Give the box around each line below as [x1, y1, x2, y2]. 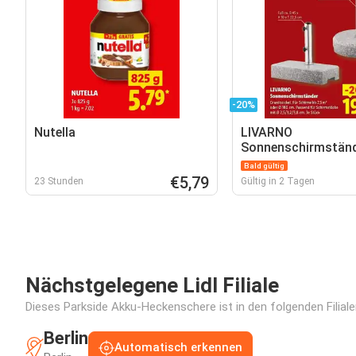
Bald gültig [243, 161, 284, 170]
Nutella [34, 125, 75, 140]
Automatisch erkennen [114, 340, 242, 354]
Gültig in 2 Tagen [240, 176, 315, 187]
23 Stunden [34, 176, 83, 187]
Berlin [44, 328, 88, 348]
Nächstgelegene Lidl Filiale [25, 273, 279, 297]
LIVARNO [240, 125, 292, 140]
